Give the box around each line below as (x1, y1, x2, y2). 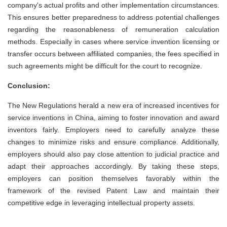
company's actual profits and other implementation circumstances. (8, 1, 219, 10)
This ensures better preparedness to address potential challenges (8, 13, 219, 22)
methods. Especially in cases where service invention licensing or (8, 37, 219, 46)
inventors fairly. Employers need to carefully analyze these (8, 126, 219, 134)
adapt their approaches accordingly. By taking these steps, (8, 162, 219, 171)
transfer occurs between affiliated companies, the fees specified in (8, 50, 219, 58)
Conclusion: (8, 82, 50, 90)
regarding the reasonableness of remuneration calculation (8, 25, 219, 34)
